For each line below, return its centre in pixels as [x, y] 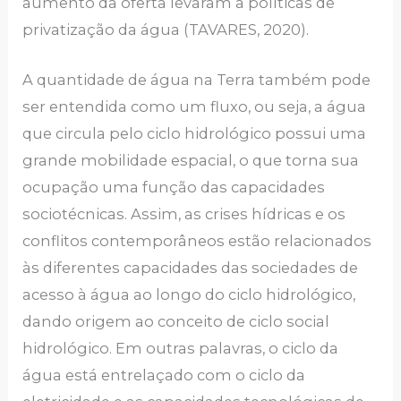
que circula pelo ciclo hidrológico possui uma [195, 134]
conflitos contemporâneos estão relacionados [197, 241]
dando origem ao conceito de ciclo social [176, 322]
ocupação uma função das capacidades [174, 188]
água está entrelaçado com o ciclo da [164, 375]
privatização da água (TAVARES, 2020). [166, 30]
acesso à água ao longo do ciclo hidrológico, [189, 295]
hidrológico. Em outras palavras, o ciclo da [181, 349]
